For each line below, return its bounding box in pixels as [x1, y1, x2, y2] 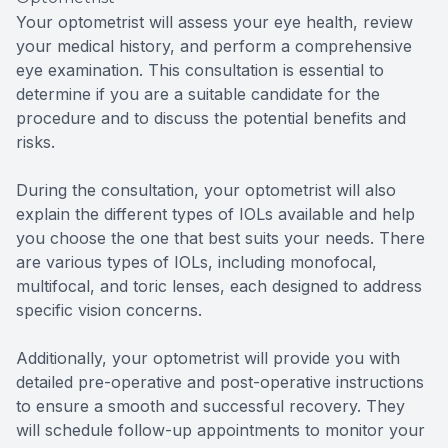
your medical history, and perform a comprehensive [16, 36, 412, 57]
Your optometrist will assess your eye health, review [16, 12, 413, 33]
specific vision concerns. [16, 300, 202, 321]
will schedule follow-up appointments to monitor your [16, 420, 425, 441]
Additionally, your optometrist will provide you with [16, 348, 400, 369]
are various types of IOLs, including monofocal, [16, 252, 377, 273]
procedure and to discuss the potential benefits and [16, 108, 406, 129]
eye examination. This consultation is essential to [16, 60, 384, 81]
